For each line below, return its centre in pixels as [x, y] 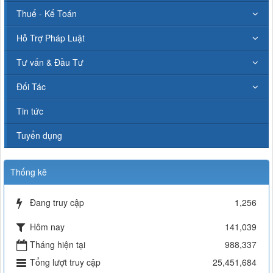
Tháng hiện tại [58, 244]
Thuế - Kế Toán [47, 13]
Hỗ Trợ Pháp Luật [51, 37]
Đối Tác [31, 86]
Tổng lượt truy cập [65, 262]
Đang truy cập [57, 202]
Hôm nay [47, 226]
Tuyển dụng [39, 135]
